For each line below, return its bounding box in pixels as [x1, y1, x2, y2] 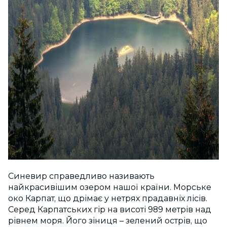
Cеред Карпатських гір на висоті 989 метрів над [8, 204, 211, 214]
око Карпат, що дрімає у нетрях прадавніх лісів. [8, 193, 207, 203]
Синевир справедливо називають [8, 171, 155, 181]
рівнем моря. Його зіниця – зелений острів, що [8, 215, 207, 225]
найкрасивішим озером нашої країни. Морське [8, 182, 211, 192]
